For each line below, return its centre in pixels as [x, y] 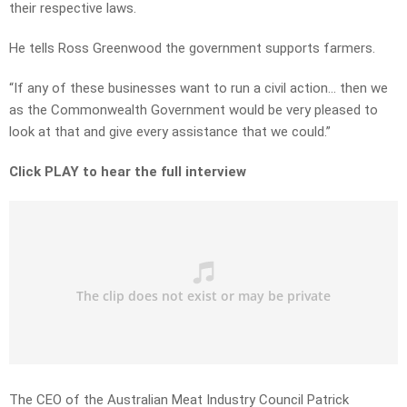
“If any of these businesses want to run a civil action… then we [199, 89]
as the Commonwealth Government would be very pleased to [194, 110]
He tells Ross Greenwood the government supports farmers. [192, 49]
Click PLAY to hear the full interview [128, 172]
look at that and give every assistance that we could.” [170, 132]
